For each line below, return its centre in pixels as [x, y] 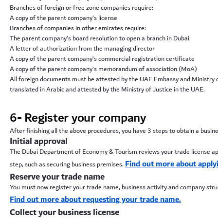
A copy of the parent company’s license [64, 18]
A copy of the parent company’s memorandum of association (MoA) [103, 69]
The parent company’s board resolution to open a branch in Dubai [100, 38]
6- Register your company [78, 118]
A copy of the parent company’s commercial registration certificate [102, 59]
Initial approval [39, 141]
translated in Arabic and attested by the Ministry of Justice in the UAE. [107, 89]
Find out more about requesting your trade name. [95, 200]
